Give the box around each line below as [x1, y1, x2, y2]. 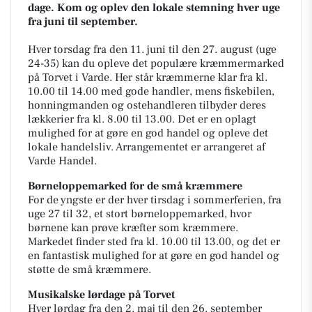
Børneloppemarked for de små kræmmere [28, 179, 242, 193]
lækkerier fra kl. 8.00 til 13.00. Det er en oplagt [28, 112, 256, 126]
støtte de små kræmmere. [28, 263, 151, 276]
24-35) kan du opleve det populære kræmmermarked [28, 56, 284, 70]
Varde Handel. [28, 154, 97, 168]
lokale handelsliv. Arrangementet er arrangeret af [28, 140, 265, 154]
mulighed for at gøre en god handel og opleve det [28, 126, 268, 140]
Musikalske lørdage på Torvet [28, 288, 175, 302]
